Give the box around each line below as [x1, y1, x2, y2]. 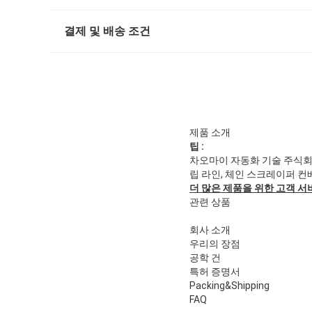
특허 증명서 [189, 265, 240, 277]
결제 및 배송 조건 [64, 24, 150, 38]
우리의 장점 [189, 237, 240, 249]
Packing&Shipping [189, 279, 270, 291]
